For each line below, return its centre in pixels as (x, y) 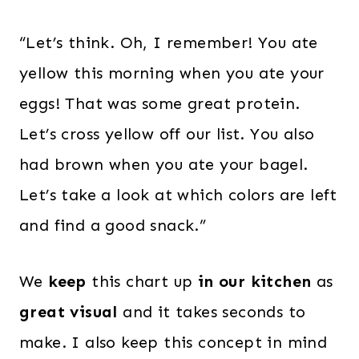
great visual (69, 312)
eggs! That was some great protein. (160, 103)
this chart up (142, 281)
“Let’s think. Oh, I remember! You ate (169, 42)
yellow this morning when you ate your (172, 73)
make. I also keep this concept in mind (173, 342)
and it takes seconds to (212, 312)
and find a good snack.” (113, 225)
